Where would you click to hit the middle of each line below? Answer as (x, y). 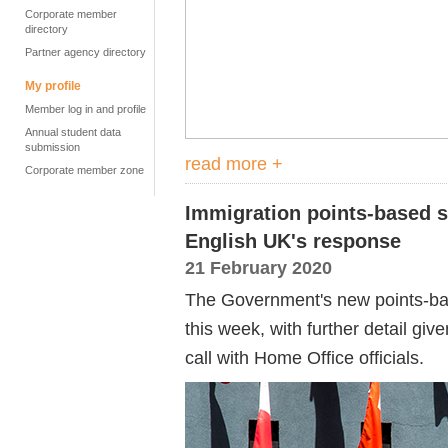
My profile (53, 86)
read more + (234, 163)
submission (52, 147)
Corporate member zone (84, 170)
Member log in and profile (85, 109)
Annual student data (73, 132)
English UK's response (293, 241)
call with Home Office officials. (304, 357)
